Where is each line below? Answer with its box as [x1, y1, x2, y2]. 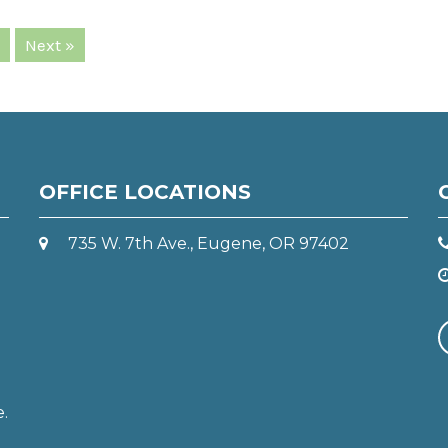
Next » [25, 35, 75, 55]
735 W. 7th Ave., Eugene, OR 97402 [67, 234, 349, 253]
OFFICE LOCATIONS [38, 180, 251, 204]
